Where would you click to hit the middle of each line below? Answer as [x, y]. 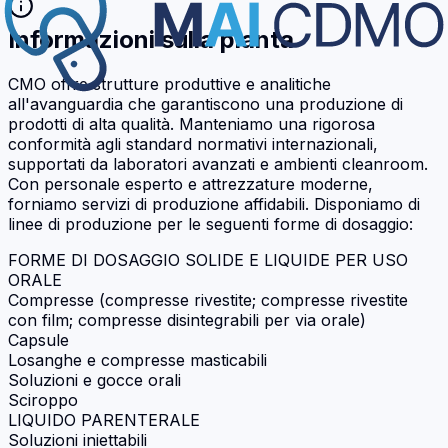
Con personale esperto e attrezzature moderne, [190, 183]
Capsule [38, 339]
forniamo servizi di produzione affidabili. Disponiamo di [214, 203]
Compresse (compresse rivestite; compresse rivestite [208, 299]
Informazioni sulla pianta [151, 39]
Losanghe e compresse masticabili [137, 359]
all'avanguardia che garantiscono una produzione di [205, 103]
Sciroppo [43, 399]
